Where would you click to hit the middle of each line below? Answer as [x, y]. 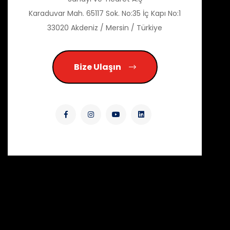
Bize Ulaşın [97, 67]
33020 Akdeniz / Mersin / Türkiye [105, 27]
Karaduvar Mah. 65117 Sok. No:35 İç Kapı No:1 [105, 13]
